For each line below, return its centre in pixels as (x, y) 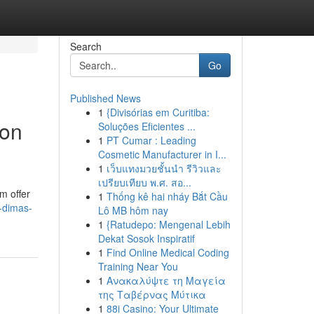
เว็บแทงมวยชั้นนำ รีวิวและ (164, 168)
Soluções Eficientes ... (146, 126)
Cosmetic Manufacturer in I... (162, 154)
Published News (105, 98)
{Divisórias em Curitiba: (158, 112)
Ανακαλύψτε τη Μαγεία (166, 280)
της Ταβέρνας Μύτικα (152, 294)
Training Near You (138, 266)
